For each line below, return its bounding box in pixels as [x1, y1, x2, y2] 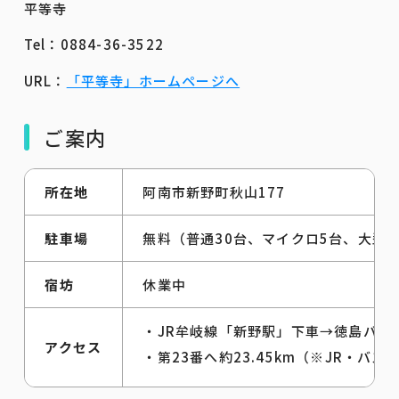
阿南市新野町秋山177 [142, 182, 286, 201]
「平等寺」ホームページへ [66, 70, 240, 90]
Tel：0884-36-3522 [23, 34, 165, 53]
